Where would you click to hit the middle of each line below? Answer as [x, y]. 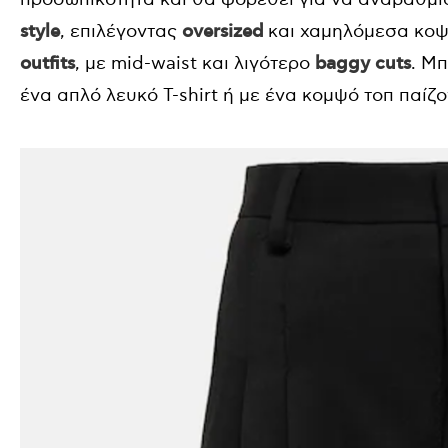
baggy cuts [363, 63]
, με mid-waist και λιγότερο [195, 63]
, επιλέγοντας [121, 31]
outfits [47, 63]
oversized [222, 31]
